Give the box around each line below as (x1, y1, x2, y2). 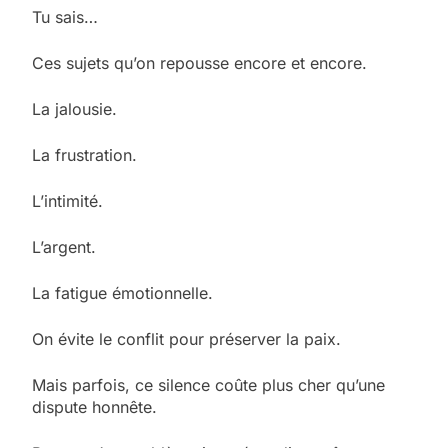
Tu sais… (32, 6, 98, 27)
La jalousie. (32, 98, 117, 119)
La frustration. (32, 144, 137, 165)
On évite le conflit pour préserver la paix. (32, 328, 341, 349)
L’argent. (32, 236, 96, 257)
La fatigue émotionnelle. (32, 282, 213, 303)
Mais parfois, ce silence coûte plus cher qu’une (32, 374, 385, 395)
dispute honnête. (32, 396, 157, 417)
